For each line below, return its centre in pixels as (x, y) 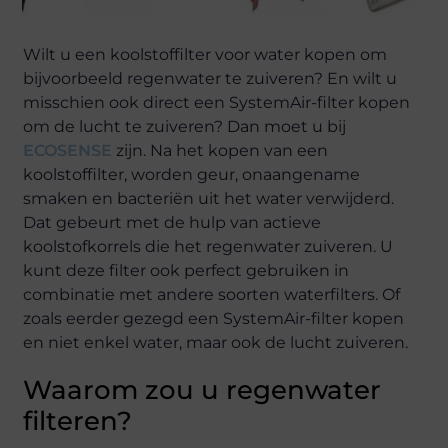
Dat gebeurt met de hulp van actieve (172, 222)
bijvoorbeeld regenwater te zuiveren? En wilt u (210, 78)
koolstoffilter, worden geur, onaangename (192, 174)
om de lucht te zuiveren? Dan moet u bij (185, 126)
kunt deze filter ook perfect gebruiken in (186, 270)
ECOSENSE (68, 150)
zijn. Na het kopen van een (220, 150)
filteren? (78, 421)
